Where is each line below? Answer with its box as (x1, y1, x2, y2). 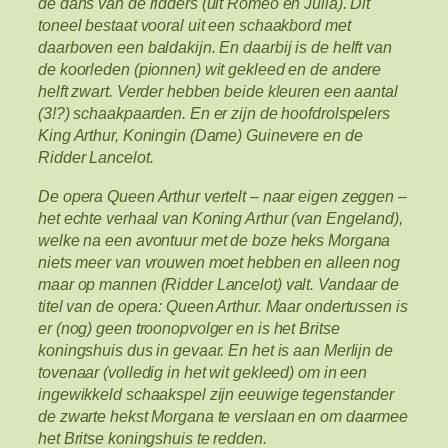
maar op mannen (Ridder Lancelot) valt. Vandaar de (38, 274, 400, 293)
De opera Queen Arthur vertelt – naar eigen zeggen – (38, 186, 407, 205)
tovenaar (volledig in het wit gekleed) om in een (38, 362, 368, 381)
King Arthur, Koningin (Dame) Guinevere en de (38, 126, 363, 145)
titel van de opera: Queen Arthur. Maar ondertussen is (38, 296, 408, 315)
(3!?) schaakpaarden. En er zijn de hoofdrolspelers (38, 104, 390, 123)
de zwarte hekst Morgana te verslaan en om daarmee (38, 406, 409, 425)
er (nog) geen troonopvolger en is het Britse (38, 318, 340, 337)
